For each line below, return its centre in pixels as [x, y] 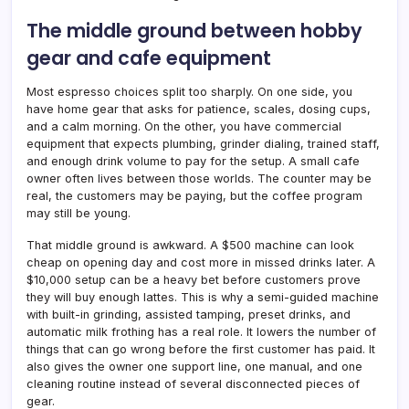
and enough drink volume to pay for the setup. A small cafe [193, 161]
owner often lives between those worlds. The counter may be [199, 178]
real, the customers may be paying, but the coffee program [194, 195]
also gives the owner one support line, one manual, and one [194, 366]
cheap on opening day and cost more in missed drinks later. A [201, 262]
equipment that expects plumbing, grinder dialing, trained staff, [203, 143]
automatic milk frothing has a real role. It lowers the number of [201, 331]
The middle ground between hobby [194, 30]
